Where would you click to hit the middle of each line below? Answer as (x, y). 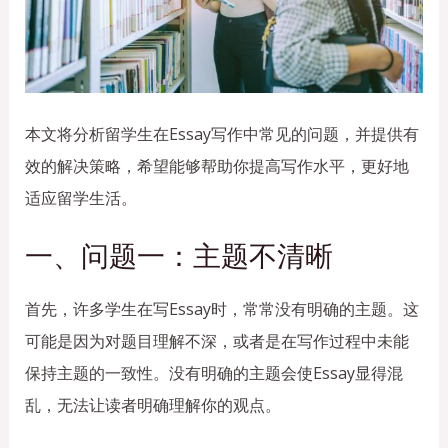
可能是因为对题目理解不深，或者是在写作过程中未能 (216, 340)
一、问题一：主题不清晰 (178, 256)
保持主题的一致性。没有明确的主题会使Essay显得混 (213, 372)
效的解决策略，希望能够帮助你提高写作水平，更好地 (216, 166)
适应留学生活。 (80, 198)
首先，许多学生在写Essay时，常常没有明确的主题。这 (221, 308)
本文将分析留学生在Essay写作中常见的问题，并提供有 (221, 134)
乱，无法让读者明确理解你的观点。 (152, 404)
